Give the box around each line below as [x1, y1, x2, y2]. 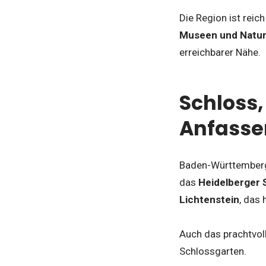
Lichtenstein [179, 193, 239, 205]
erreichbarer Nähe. [179, 46, 261, 58]
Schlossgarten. [179, 245, 246, 257]
